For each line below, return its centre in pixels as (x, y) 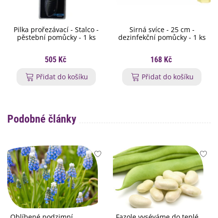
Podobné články (42, 119)
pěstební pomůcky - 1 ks (56, 37)
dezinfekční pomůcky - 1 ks (162, 37)
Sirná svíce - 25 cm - (162, 30)
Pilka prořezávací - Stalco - (56, 30)
